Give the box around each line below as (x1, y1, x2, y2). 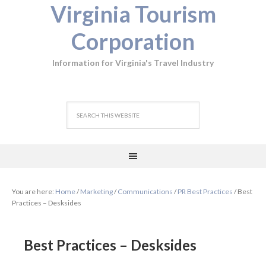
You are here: (12, 187, 55, 196)
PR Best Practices (178, 187, 233, 196)
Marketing (80, 187, 113, 196)
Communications (118, 187, 173, 196)
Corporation (71, 27, 195, 55)
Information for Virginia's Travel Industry (52, 58, 214, 68)
